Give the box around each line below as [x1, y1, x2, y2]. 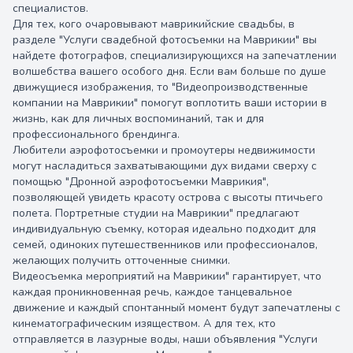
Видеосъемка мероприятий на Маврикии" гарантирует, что [13, 269, 321, 284]
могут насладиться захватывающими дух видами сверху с [13, 158, 317, 174]
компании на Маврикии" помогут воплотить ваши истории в [13, 95, 327, 111]
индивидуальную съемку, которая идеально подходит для [13, 221, 316, 237]
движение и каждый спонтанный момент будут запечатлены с [13, 300, 340, 316]
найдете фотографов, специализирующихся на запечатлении [13, 48, 336, 64]
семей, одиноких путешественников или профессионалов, [13, 237, 318, 253]
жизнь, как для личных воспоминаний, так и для [13, 111, 264, 127]
